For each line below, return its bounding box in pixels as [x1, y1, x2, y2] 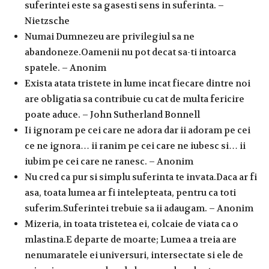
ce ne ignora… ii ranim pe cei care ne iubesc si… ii [25, 139, 246, 152]
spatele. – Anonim [25, 61, 106, 74]
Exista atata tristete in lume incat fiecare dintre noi [25, 77, 250, 89]
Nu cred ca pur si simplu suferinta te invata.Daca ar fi [25, 171, 257, 183]
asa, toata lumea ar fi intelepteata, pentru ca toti [25, 186, 236, 199]
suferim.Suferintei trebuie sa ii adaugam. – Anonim [25, 202, 253, 214]
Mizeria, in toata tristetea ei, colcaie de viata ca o [25, 217, 238, 230]
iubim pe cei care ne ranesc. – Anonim [25, 155, 193, 168]
